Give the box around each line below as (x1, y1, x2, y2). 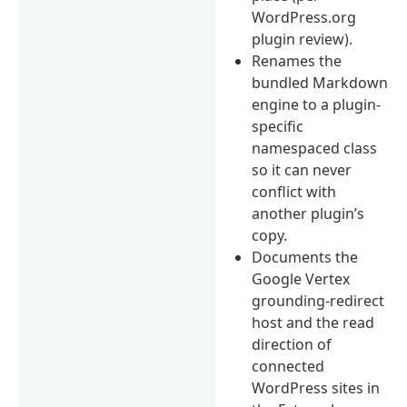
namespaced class (252, 137, 378, 158)
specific (252, 115, 304, 136)
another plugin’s (252, 203, 365, 223)
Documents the (252, 246, 359, 267)
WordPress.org (252, 6, 357, 27)
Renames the (252, 50, 342, 71)
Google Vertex (252, 268, 351, 289)
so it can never (252, 159, 352, 180)
